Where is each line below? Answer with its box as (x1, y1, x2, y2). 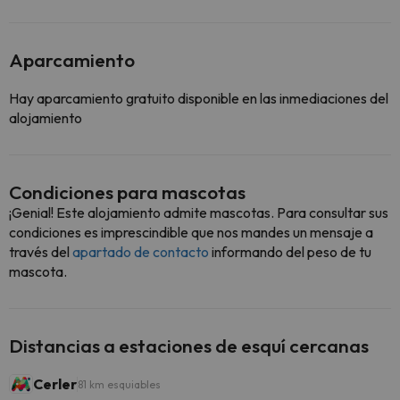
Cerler (33, 375, 77, 393)
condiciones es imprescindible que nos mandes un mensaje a (9, 223, 373, 241)
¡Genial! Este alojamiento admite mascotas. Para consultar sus (9, 204, 388, 221)
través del (9, 243, 72, 261)
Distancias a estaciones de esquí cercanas (9, 334, 369, 357)
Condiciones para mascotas (9, 180, 246, 204)
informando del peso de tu (212, 243, 371, 261)
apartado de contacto (72, 243, 212, 261)
